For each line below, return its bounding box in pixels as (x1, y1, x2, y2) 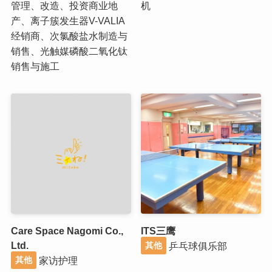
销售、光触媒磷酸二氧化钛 (10, 45, 127, 56)
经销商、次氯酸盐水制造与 (10, 30, 127, 41)
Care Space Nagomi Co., (10, 225, 123, 236)
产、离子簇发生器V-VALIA (10, 15, 125, 26)
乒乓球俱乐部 (166, 240, 228, 251)
